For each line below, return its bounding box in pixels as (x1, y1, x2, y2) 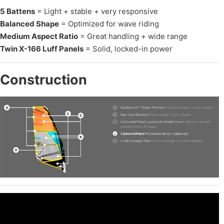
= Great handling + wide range (78, 31, 187, 41)
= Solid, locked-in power (83, 44, 172, 54)
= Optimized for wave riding (59, 19, 159, 29)
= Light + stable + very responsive (35, 6, 158, 16)
